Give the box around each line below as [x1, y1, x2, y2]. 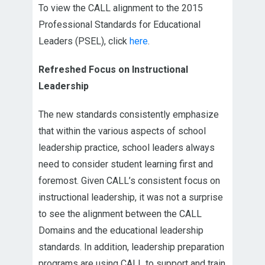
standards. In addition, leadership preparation [38, 241, 224, 253]
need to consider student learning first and [38, 159, 213, 170]
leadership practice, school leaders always [38, 142, 215, 154]
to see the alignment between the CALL [38, 208, 202, 220]
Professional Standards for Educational [38, 19, 201, 31]
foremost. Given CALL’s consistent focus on [38, 175, 220, 187]
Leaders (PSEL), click [38, 35, 130, 47]
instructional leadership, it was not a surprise [38, 192, 223, 203]
